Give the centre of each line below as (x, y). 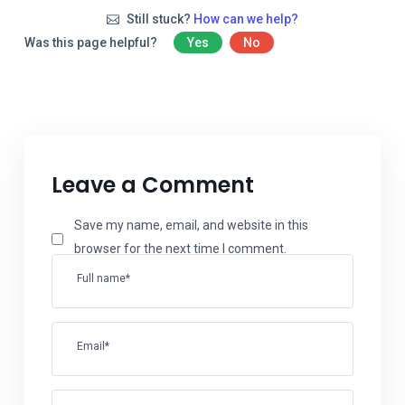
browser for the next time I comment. (180, 249)
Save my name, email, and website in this (191, 225)
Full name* (104, 278)
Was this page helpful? (92, 42)
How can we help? (245, 19)
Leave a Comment (153, 185)
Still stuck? (158, 19)
